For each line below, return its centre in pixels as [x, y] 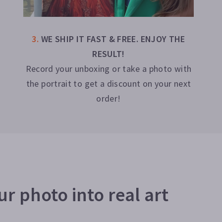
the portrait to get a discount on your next [109, 83]
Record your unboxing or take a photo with [109, 68]
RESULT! [109, 54]
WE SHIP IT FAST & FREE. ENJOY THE [113, 39]
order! [109, 98]
